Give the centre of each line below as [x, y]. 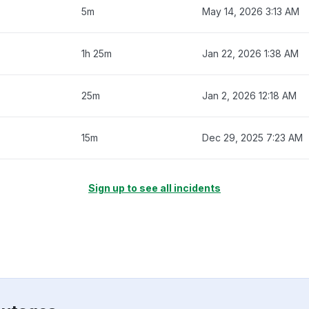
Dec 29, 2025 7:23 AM [252, 137]
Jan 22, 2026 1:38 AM [250, 53]
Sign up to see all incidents [154, 188]
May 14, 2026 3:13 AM [251, 11]
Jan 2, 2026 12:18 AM [249, 95]
